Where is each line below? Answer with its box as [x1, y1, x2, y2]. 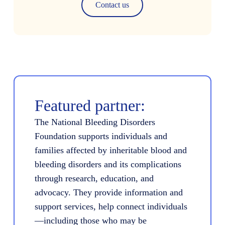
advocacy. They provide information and [34, 187, 183, 197]
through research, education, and [34, 173, 154, 183]
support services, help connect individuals [34, 201, 187, 211]
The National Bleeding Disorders [34, 117, 155, 127]
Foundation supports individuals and [34, 131, 167, 141]
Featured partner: [34, 96, 145, 115]
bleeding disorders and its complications [34, 159, 181, 169]
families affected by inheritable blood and [34, 145, 187, 155]
